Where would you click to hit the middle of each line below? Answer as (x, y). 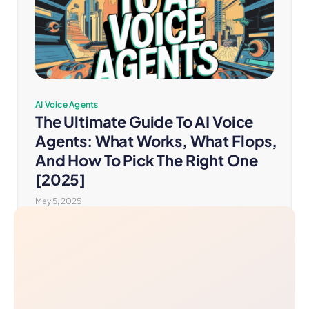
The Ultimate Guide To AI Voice (144, 121)
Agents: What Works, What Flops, (157, 141)
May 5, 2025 (58, 201)
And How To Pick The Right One (147, 160)
